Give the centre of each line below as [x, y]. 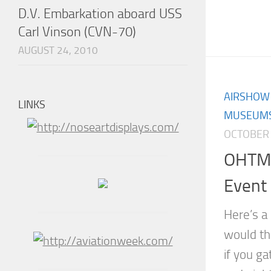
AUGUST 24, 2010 [58, 51]
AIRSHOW [247, 96]
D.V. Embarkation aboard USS [100, 14]
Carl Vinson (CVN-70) [77, 32]
